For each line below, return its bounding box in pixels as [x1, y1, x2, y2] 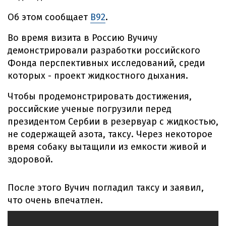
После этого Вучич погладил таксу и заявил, [8, 182, 204, 193]
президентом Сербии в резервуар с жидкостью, [8, 116, 218, 127]
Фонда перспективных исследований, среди [8, 58, 205, 69]
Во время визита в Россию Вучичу [8, 32, 157, 43]
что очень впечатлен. [8, 195, 103, 206]
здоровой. [8, 154, 53, 165]
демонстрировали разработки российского [8, 45, 200, 56]
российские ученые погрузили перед [8, 103, 172, 115]
